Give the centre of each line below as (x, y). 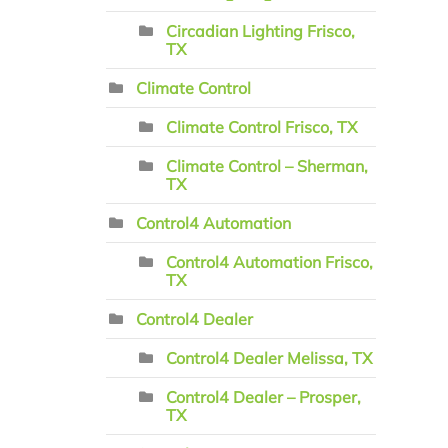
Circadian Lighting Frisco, (260, 31)
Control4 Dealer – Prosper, (263, 397)
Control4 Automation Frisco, (269, 262)
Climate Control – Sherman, (267, 166)
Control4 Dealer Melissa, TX (269, 358)
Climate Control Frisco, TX (261, 127)
